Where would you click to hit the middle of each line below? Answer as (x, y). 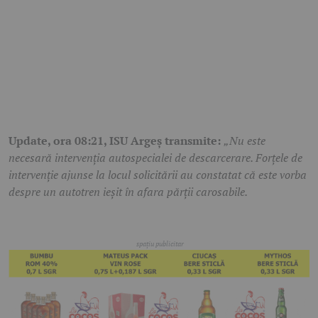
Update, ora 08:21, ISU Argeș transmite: (116, 140)
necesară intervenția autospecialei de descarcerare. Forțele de (155, 157)
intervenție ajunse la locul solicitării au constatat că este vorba (158, 174)
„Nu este (245, 140)
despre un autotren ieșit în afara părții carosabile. (128, 191)
